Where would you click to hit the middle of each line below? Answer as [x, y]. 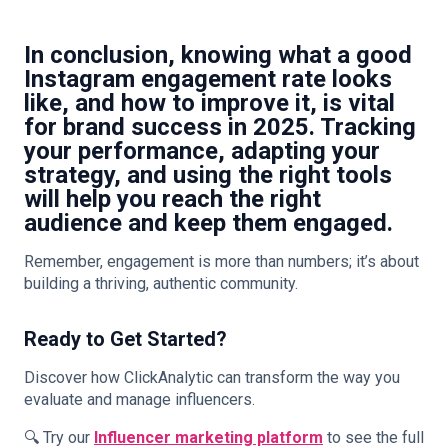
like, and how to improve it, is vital [209, 103]
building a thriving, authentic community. [161, 283]
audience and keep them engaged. [208, 223]
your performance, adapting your [202, 151]
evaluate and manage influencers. [139, 399]
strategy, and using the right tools [208, 175]
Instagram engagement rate [175, 79]
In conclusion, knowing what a [190, 55]
